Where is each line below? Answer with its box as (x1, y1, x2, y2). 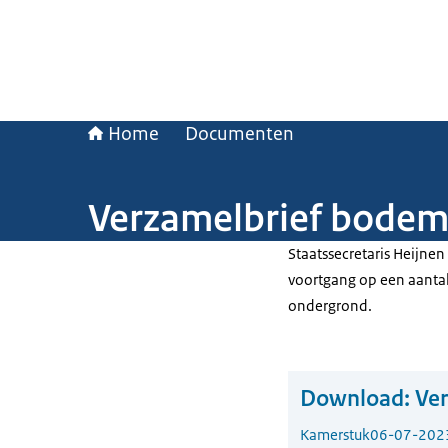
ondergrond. (288, 296, 372, 315)
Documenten (185, 122, 294, 146)
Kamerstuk (300, 425, 370, 444)
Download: (300, 384, 410, 413)
